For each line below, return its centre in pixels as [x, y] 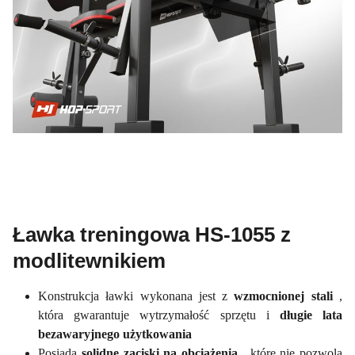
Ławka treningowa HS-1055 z [152, 234]
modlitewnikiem [89, 260]
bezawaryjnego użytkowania [115, 334]
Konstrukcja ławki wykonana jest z [136, 296]
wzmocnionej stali [287, 296]
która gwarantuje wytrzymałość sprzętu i [159, 315]
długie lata [311, 315]
